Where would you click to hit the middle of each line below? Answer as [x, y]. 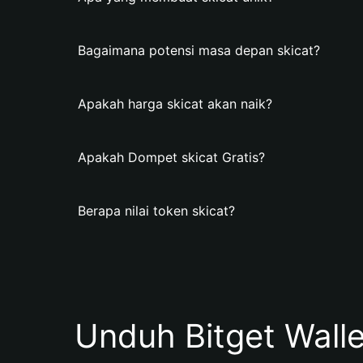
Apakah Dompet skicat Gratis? [171, 157]
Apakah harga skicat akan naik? [175, 104]
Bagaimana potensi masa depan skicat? [199, 50]
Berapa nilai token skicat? [156, 211]
